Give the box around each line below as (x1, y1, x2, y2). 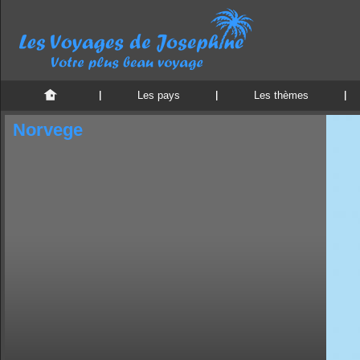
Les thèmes (254, 89, 309, 101)
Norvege (13, 120, 83, 140)
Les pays (137, 89, 180, 101)
